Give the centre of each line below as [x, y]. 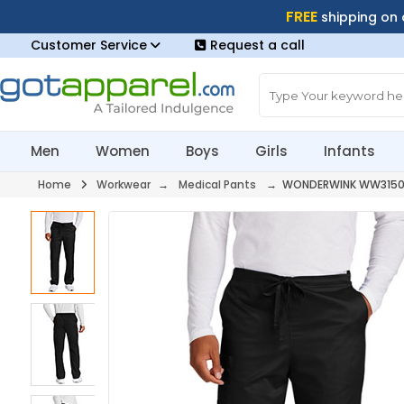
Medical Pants [217, 184]
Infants [350, 151]
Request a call [257, 45]
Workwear [123, 184]
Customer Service [90, 45]
